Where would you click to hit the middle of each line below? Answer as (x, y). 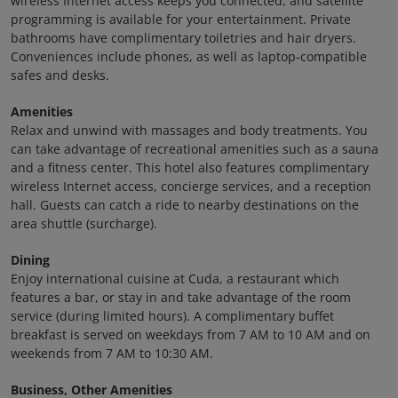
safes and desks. (60, 75)
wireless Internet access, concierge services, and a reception (191, 186)
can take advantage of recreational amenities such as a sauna (195, 149)
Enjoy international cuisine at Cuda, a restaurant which (175, 279)
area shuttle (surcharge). (84, 223)
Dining (30, 260)
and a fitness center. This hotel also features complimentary (190, 167)
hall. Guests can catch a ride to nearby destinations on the (185, 205)
